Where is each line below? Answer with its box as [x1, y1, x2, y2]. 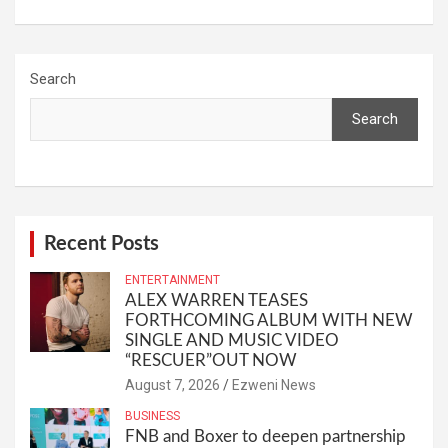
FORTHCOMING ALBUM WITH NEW [125, 312, 413, 330]
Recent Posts [44, 234, 159, 255]
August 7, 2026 [125, 377, 220, 394]
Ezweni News [232, 377, 316, 394]
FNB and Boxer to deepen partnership [125, 428, 406, 446]
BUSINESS [125, 409, 180, 424]
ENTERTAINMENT [125, 273, 220, 288]
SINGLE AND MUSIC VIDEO [125, 332, 339, 350]
